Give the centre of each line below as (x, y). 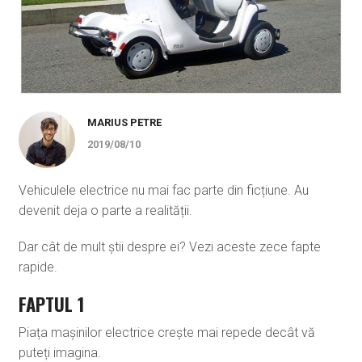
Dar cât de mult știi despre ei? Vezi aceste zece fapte (169, 247)
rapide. (38, 267)
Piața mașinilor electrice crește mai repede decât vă (166, 333)
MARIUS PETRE (124, 123)
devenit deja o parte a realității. (105, 211)
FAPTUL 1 (51, 304)
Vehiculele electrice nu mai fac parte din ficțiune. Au (163, 191)
